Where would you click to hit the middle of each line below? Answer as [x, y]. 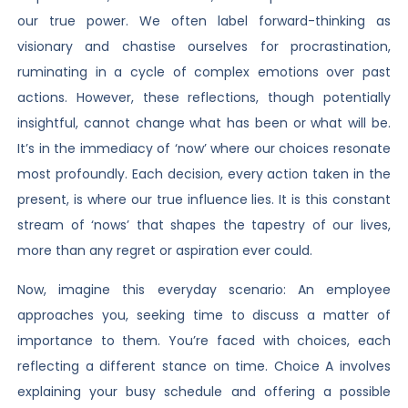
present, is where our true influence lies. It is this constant [204, 200]
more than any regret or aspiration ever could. [164, 251]
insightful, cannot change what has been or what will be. [204, 123]
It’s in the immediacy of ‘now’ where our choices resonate [204, 149]
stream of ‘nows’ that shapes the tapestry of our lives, [204, 225]
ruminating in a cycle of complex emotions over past [204, 72]
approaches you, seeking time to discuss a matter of [204, 315]
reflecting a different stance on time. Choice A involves [204, 366]
